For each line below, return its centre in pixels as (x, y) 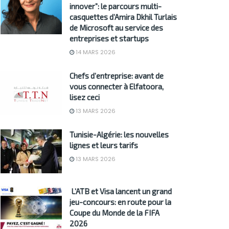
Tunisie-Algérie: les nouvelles (119, 135)
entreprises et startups (109, 39)
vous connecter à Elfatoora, (117, 87)
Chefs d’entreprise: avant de (117, 76)
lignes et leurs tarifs (104, 145)
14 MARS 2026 (95, 52)
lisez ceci (85, 97)
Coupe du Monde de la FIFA (114, 213)
